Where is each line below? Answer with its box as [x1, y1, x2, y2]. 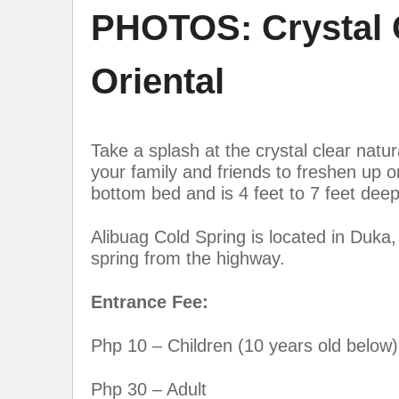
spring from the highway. [91, 248, 285, 268]
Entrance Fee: [91, 291, 208, 312]
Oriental [91, 61, 224, 101]
